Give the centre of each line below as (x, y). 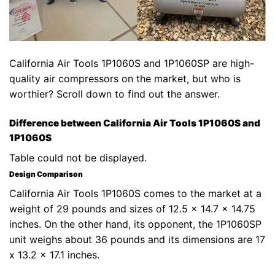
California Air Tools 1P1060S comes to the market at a (135, 193)
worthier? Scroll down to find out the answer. (114, 94)
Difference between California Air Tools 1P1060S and (135, 123)
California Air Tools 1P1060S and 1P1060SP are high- (132, 64)
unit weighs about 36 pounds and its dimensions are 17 (137, 239)
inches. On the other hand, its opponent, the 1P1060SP (135, 224)
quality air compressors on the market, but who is (125, 79)
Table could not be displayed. (78, 157)
